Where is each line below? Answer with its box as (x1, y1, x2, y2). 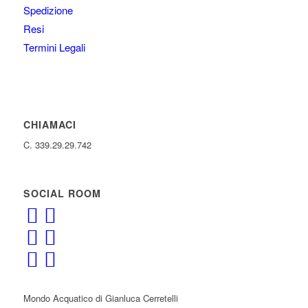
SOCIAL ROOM (23, 186, 101, 201)
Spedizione (23, 2, 73, 17)
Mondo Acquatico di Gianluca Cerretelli (23, 291, 178, 305)
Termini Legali (23, 39, 85, 54)
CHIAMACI (23, 117, 76, 131)
